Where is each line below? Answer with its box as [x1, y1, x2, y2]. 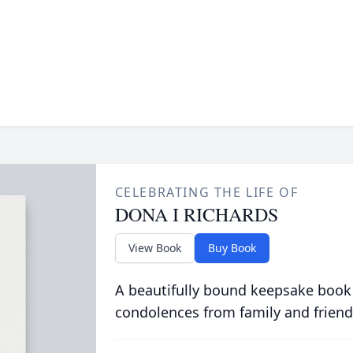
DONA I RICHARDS [114, 202, 278, 227]
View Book [128, 240, 181, 255]
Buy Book [207, 240, 256, 255]
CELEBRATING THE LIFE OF [114, 184, 299, 201]
